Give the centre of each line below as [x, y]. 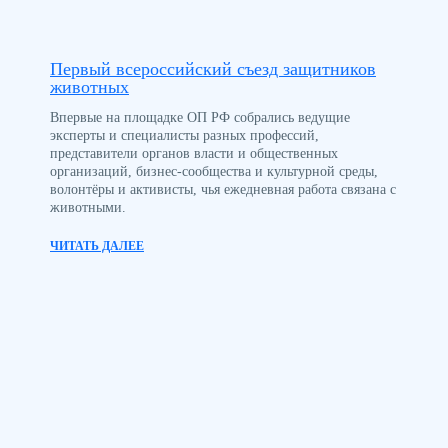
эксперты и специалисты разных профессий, [184, 136]
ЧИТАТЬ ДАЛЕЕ [97, 246]
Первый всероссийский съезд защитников [213, 69]
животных [89, 87]
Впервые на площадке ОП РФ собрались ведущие [200, 118]
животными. [88, 208]
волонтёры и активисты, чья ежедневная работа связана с [223, 190]
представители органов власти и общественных [194, 154]
